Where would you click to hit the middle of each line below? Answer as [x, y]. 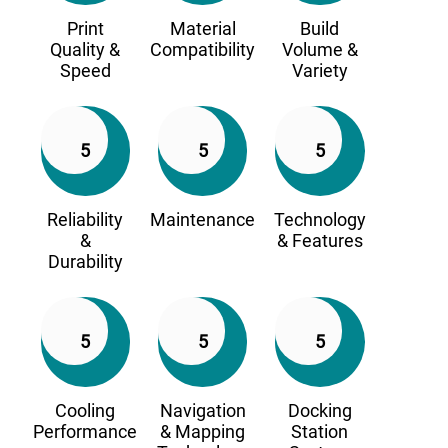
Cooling [85, 410]
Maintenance [203, 219]
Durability [85, 261]
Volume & [319, 49]
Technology [319, 219]
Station [320, 431]
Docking [319, 410]
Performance [85, 431]
